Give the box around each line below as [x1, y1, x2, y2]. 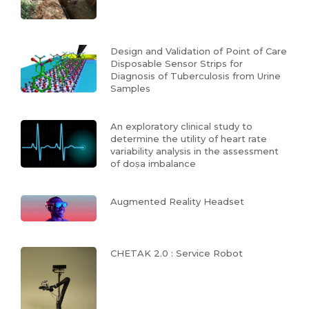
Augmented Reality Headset [110, 195, 244, 207]
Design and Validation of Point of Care [110, 45, 287, 57]
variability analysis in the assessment [110, 145, 279, 157]
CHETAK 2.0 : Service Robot [110, 248, 243, 259]
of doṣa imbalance [110, 157, 196, 169]
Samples [110, 82, 150, 94]
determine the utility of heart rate [110, 132, 267, 144]
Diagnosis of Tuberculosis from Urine [110, 70, 281, 81]
